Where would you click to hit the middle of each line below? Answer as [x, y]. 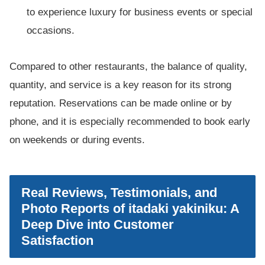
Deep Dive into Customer [98, 225]
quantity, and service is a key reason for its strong [120, 85]
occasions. [51, 30]
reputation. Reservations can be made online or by [121, 104]
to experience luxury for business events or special [140, 12]
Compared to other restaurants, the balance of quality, [128, 67]
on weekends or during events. [77, 140]
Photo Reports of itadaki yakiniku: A [130, 209]
